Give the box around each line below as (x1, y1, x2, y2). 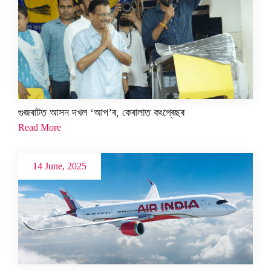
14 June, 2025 (33, 160, 87, 171)
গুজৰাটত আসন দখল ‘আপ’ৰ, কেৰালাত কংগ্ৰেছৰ (18, 106, 184, 119)
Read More (18, 122, 61, 132)
